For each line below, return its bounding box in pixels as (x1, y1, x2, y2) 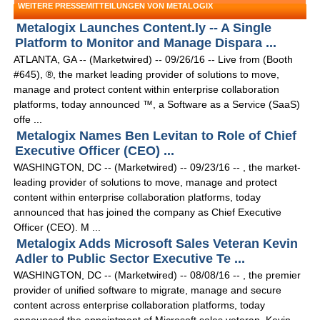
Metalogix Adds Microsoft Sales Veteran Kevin (16, 236, 299, 251)
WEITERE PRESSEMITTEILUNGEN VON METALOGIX (18, 1, 214, 11)
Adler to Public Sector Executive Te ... (15, 251, 246, 266)
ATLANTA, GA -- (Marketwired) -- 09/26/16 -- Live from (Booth (14, 54, 294, 66)
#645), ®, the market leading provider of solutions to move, (14, 69, 280, 81)
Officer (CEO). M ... (14, 221, 101, 234)
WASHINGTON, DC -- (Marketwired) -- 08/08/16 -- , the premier (14, 269, 301, 281)
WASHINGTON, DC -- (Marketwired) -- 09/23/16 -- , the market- (14, 161, 301, 174)
